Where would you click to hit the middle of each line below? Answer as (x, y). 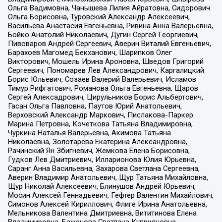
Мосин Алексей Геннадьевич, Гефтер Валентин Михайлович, (111, 195)
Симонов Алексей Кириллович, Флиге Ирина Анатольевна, (107, 204)
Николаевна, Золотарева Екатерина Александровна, (97, 142)
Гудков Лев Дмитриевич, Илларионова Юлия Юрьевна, (102, 160)
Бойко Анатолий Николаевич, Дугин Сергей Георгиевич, (103, 35)
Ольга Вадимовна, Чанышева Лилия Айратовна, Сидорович (109, 8)
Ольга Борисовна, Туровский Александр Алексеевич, (99, 17)
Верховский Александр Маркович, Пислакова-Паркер (100, 115)
